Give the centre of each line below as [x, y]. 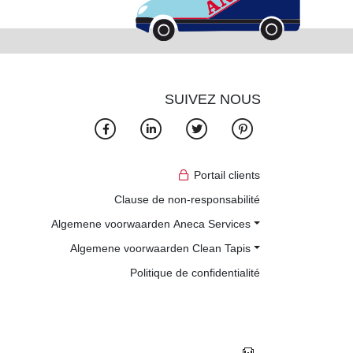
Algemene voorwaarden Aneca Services [151, 223]
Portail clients [227, 175]
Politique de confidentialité [195, 272]
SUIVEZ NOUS [213, 99]
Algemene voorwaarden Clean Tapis [161, 248]
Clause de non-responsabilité [187, 199]
